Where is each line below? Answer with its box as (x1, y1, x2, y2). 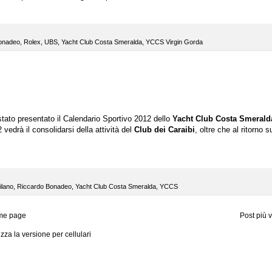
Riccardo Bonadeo (17, 183, 72, 191)
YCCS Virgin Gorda (146, 38, 203, 46)
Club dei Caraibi (134, 125, 195, 135)
